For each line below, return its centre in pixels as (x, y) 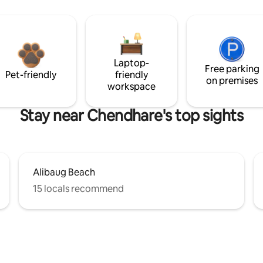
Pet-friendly (31, 75)
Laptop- (131, 63)
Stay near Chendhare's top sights (131, 115)
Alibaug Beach (64, 172)
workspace (131, 86)
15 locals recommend (78, 188)
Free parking (232, 69)
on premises (232, 80)
